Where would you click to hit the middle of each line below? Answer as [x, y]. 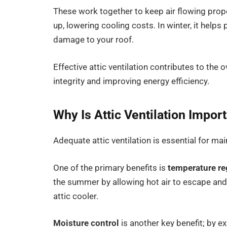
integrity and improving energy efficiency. [131, 81]
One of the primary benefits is [111, 168]
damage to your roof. [94, 40]
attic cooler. [76, 196]
